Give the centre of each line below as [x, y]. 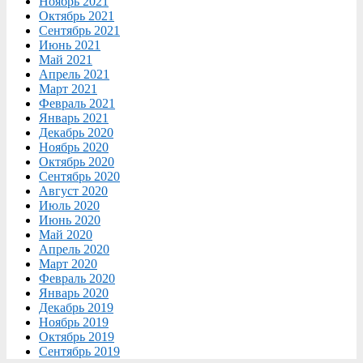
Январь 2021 [74, 117]
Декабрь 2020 [76, 132]
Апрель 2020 [74, 249]
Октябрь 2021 [77, 15]
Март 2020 [68, 263]
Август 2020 [73, 190]
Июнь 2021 [70, 45]
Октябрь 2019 [77, 336]
